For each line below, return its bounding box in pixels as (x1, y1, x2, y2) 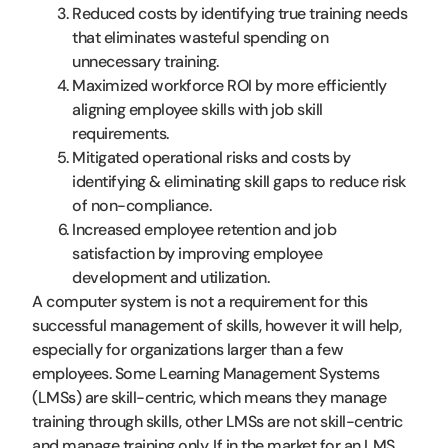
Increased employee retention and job (72, 218, 336, 240)
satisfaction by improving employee (72, 242, 322, 264)
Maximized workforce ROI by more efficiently (72, 74, 387, 96)
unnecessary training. (72, 50, 219, 72)
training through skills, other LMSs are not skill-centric (32, 410, 403, 432)
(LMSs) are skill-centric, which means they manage (32, 386, 387, 408)
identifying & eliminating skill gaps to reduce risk (72, 170, 406, 192)
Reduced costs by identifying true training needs (72, 2, 407, 24)
